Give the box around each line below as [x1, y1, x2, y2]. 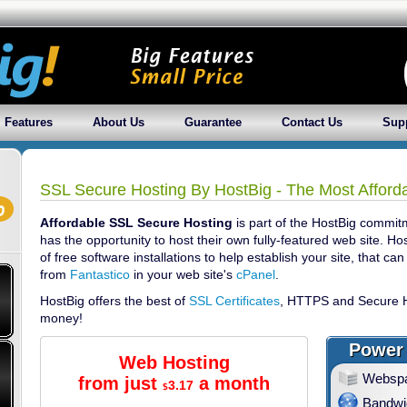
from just [78, 373, 163, 393]
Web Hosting [118, 352, 230, 372]
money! [40, 311, 83, 325]
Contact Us [282, 115, 342, 129]
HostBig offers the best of [40, 293, 189, 308]
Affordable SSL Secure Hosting [40, 215, 233, 230]
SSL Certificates [189, 293, 280, 308]
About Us [93, 115, 144, 129]
